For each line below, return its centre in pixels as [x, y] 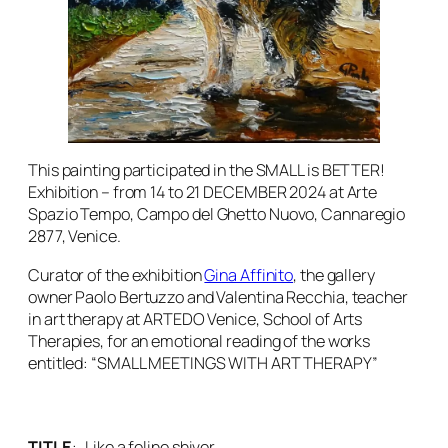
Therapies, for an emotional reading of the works [199, 340]
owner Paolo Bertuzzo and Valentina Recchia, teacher [218, 296]
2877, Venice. [74, 236]
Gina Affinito [249, 274]
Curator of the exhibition [116, 274]
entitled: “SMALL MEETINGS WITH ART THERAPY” [203, 362]
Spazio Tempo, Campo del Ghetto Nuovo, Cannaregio [217, 214]
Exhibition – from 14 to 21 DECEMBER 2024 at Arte [203, 192]
